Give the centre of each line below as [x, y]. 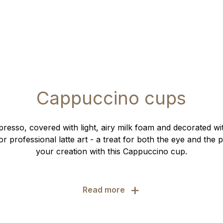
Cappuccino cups [111, 98]
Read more [104, 190]
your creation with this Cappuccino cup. [111, 151]
